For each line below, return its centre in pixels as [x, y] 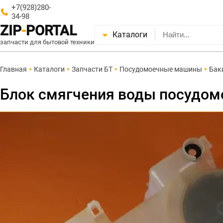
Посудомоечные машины [161, 69]
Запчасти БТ [92, 69]
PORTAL [51, 31]
